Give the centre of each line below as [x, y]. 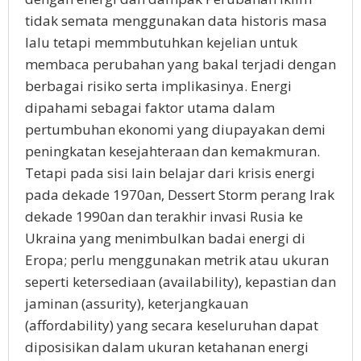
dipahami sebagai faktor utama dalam [150, 108]
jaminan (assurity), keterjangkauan [137, 303]
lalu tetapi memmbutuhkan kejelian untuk [161, 42]
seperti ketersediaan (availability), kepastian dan [180, 282]
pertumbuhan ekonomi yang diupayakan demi [175, 129]
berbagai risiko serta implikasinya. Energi [158, 86]
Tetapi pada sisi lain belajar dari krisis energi [170, 173]
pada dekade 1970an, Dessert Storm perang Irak [180, 195]
